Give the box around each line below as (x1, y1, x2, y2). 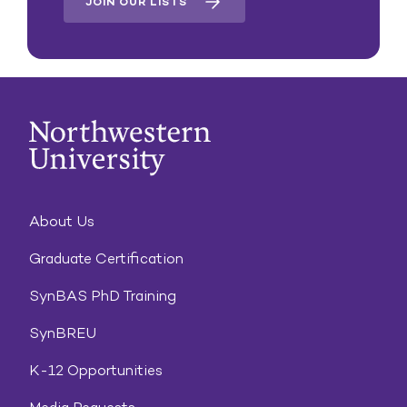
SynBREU (29, 324, 96, 342)
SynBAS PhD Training (29, 287, 176, 304)
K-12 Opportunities (29, 362, 163, 379)
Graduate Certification (29, 250, 184, 267)
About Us (29, 213, 94, 230)
